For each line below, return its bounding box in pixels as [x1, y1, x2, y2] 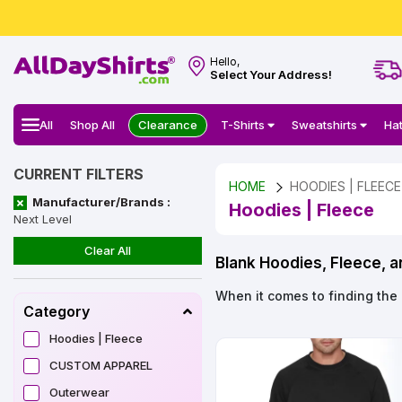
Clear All [84, 243, 131, 258]
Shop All [70, 117, 116, 132]
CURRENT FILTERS [13, 165, 144, 183]
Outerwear [49, 385, 109, 399]
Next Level [13, 212, 72, 226]
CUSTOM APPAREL [49, 358, 153, 372]
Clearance [138, 117, 198, 132]
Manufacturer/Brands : [32, 195, 170, 209]
